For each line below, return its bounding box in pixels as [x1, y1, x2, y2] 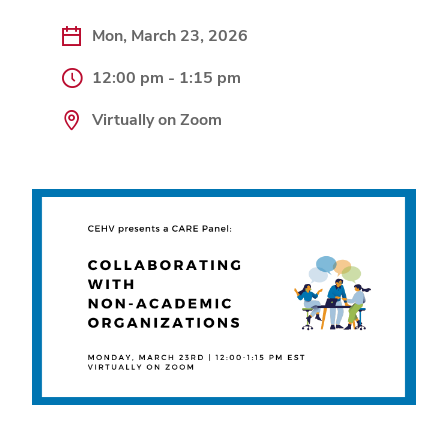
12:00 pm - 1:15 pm [92, 67, 241, 88]
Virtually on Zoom [92, 109, 222, 130]
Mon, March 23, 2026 [92, 25, 248, 46]
